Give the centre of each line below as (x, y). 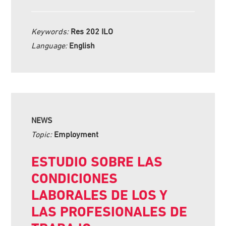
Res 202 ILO (92, 31)
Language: (50, 45)
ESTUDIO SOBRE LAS (97, 161)
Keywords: (51, 31)
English (82, 45)
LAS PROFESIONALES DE (109, 211)
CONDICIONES (75, 178)
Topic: (43, 134)
